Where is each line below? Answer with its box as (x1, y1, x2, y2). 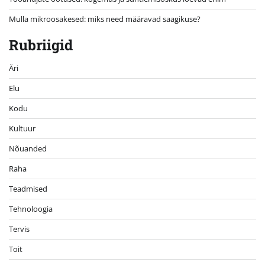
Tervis (9, 223, 30, 234)
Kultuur (9, 122, 35, 134)
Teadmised (9, 183, 47, 194)
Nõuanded (9, 143, 47, 154)
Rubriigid (9, 35, 73, 54)
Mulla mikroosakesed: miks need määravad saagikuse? (9, 13, 201, 24)
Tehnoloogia (9, 203, 53, 214)
